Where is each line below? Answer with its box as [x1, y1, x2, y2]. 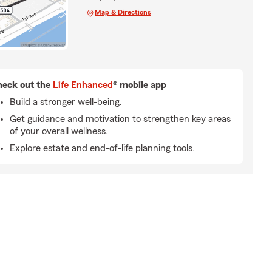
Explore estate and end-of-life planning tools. [10, 143, 195, 153]
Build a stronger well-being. [10, 97, 122, 107]
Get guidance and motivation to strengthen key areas [10, 114, 231, 124]
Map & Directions [94, 8, 151, 16]
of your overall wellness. [10, 126, 108, 136]
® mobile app [113, 80, 166, 90]
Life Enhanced [53, 80, 113, 90]
